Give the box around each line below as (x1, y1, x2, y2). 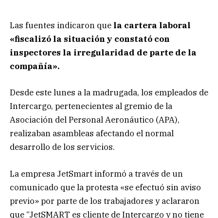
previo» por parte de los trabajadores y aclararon (10, 195, 200, 206)
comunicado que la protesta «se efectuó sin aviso (10, 182, 201, 193)
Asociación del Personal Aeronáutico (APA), (10, 114, 180, 126)
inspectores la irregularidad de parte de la (10, 47, 197, 58)
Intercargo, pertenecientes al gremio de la (10, 101, 172, 112)
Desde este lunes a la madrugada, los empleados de (10, 87, 208, 98)
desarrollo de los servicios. (10, 142, 115, 153)
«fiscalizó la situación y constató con (10, 34, 170, 45)
